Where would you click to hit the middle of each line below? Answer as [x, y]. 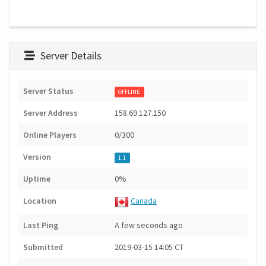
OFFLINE [129, 92]
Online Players [50, 135]
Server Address [50, 113]
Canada [144, 201]
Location [40, 201]
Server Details [70, 56]
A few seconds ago [149, 225]
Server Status [48, 91]
